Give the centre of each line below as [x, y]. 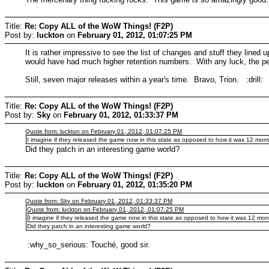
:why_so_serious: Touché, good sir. [88, 244]
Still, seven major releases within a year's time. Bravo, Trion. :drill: [144, 79]
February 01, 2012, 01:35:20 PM [135, 184]
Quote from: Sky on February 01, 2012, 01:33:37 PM [99, 201]
